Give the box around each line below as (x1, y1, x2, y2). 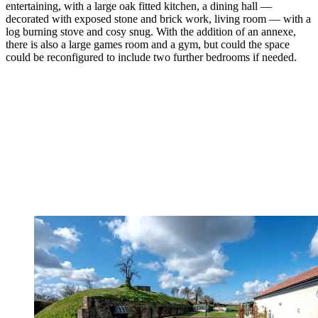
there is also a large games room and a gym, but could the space (6, 38, 290, 50)
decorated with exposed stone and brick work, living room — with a (6, 12, 311, 25)
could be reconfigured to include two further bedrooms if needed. (6, 50, 297, 63)
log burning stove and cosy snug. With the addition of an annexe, (6, 25, 296, 38)
